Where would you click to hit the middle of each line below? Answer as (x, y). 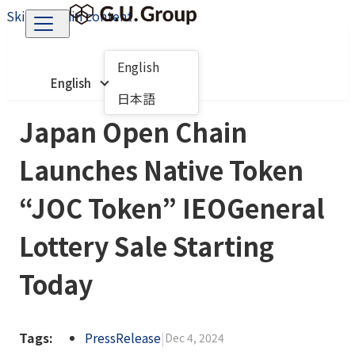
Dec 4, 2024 (195, 338)
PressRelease (123, 338)
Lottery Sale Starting (147, 246)
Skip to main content (69, 16)
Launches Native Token (161, 170)
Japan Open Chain (133, 132)
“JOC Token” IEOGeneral (172, 208)
